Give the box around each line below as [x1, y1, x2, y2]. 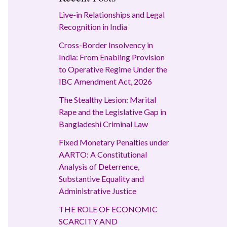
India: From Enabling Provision [59, 52, 165, 62]
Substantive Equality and [59, 174, 144, 184]
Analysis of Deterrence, [59, 162, 139, 172]
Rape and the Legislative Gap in [59, 107, 166, 117]
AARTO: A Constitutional [59, 149, 147, 160]
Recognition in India [59, 22, 127, 32]
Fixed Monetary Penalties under [59, 137, 169, 147]
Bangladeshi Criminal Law [59, 119, 148, 129]
